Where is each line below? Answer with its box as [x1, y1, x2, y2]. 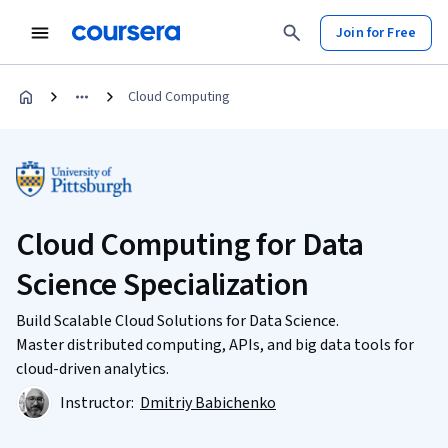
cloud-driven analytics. [16, 358, 169, 380]
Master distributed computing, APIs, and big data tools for [16, 334, 414, 356]
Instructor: [60, 392, 137, 414]
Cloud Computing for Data [16, 222, 364, 268]
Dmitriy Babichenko [140, 392, 276, 414]
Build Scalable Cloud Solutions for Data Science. [16, 310, 339, 332]
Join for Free [336, 22, 416, 43]
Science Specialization [16, 262, 309, 308]
